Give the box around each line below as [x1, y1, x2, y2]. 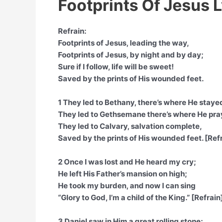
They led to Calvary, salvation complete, [58, 121, 202, 131]
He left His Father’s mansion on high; [58, 169, 187, 178]
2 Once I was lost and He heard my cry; [58, 157, 196, 166]
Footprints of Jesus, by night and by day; [58, 50, 204, 59]
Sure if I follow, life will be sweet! [58, 62, 174, 71]
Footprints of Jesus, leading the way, [58, 38, 189, 48]
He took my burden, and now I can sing [58, 181, 196, 190]
